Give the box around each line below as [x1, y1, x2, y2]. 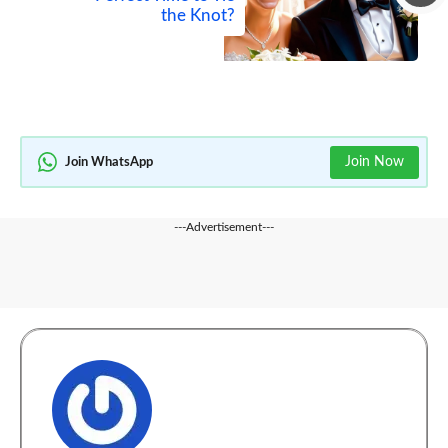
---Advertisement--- [174, 221, 274, 234]
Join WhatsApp [65, 155, 153, 169]
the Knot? [161, 7, 235, 25]
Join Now [344, 154, 404, 169]
